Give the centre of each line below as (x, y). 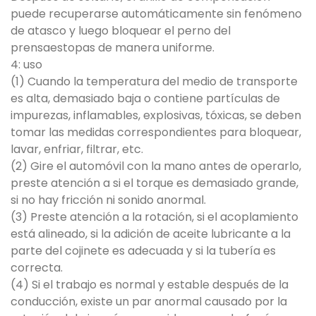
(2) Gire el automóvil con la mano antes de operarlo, (156, 166)
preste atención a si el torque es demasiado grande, (154, 183)
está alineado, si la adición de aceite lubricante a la (151, 234)
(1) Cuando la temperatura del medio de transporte (154, 81)
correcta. (37, 268)
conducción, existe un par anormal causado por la (149, 302)
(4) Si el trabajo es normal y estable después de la (150, 285)
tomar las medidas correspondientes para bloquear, (156, 132)
